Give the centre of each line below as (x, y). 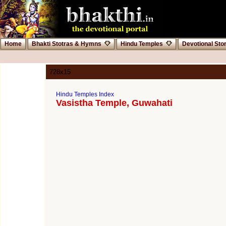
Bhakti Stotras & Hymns (67, 44)
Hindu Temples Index (85, 94)
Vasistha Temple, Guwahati (114, 103)
